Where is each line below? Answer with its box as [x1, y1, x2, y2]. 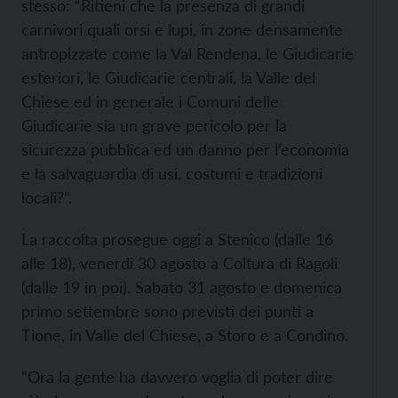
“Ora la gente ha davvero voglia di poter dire [21, 367, 333, 387]
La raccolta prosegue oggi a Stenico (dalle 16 [21, 229, 333, 250]
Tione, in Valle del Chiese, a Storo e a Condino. [21, 325, 348, 346]
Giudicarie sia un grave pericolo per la [21, 115, 287, 136]
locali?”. [21, 187, 72, 208]
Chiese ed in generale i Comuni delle [21, 92, 279, 112]
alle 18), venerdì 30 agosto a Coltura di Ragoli [21, 253, 338, 274]
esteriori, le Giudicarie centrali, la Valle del [21, 68, 315, 88]
